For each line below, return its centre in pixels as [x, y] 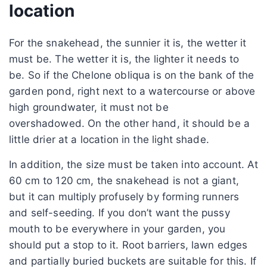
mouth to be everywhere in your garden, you [117, 229]
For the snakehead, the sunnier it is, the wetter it [128, 43]
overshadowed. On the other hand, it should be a [130, 123]
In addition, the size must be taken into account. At [133, 164]
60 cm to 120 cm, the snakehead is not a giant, [124, 180]
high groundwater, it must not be [89, 107]
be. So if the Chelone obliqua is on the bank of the [132, 75]
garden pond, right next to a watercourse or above [132, 91]
